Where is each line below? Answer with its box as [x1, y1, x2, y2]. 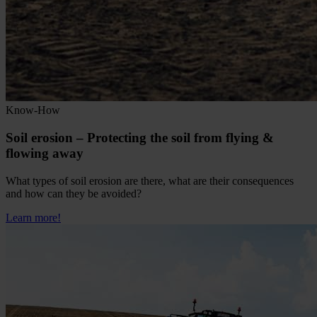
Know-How [6, 104, 60, 117]
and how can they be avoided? [6, 187, 142, 200]
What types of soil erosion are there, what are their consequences [6, 174, 294, 187]
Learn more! [6, 211, 61, 224]
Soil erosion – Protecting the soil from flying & [6, 129, 274, 145]
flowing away [6, 145, 83, 161]
